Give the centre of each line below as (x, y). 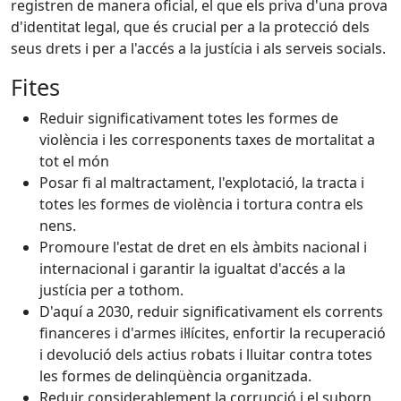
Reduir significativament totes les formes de (189, 118)
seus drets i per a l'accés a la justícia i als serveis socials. (198, 48)
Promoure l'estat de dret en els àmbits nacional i (203, 247)
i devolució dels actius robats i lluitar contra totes (206, 354)
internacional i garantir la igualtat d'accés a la (192, 269)
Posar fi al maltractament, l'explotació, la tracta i (202, 183)
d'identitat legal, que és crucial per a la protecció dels (190, 27)
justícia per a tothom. (111, 290)
